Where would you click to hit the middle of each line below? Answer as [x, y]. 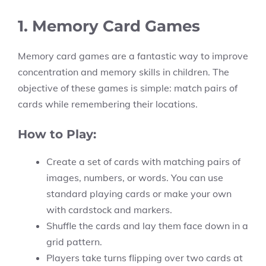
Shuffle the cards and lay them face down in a [147, 226]
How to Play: [57, 134]
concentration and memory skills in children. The [123, 72]
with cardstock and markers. [109, 210]
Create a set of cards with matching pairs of [143, 161]
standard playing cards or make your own [139, 194]
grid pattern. [74, 242]
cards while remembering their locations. [108, 104]
